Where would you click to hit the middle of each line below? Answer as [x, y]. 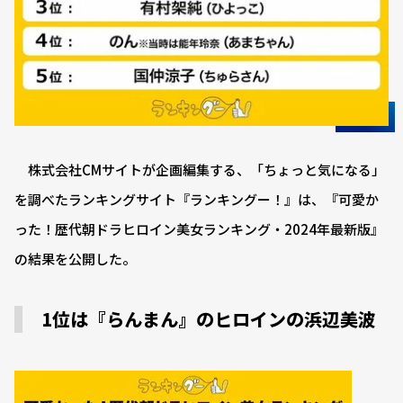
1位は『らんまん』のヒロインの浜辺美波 [209, 319]
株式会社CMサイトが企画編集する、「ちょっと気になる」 [200, 170]
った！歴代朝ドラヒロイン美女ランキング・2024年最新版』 [199, 229]
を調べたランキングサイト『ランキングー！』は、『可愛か [197, 200]
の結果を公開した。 [75, 259]
